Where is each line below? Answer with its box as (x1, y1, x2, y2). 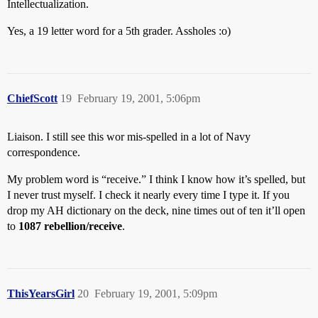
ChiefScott (7, 92, 57, 104)
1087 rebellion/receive (18, 220, 122, 232)
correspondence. (7, 146, 80, 158)
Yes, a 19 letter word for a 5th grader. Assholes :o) (7, 25, 231, 37)
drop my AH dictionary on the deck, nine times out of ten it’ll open (7, 204, 305, 216)
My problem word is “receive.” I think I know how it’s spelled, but (7, 173, 305, 185)
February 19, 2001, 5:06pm (77, 92, 200, 104)
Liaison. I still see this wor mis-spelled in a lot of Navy (7, 131, 251, 143)
